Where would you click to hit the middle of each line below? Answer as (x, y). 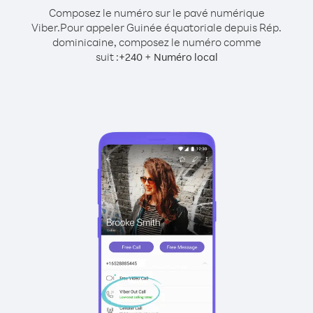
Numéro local (185, 57)
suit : (107, 57)
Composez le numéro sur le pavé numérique (156, 13)
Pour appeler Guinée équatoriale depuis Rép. (171, 27)
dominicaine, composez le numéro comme (156, 42)
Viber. (46, 27)
